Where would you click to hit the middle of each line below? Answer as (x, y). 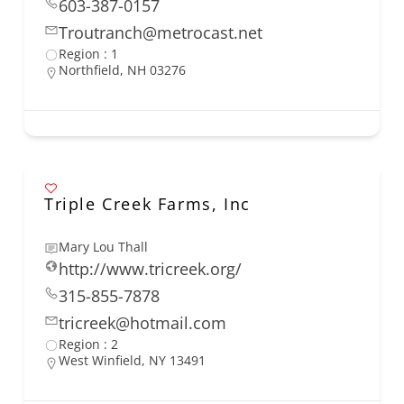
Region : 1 (88, 54)
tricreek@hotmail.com (142, 323)
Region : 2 (88, 344)
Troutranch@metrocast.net (161, 33)
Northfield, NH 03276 (122, 70)
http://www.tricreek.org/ (150, 269)
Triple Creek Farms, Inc (147, 204)
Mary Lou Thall (103, 247)
